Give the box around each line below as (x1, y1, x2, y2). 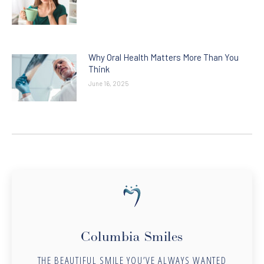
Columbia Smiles (81, 229, 183, 245)
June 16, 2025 (88, 80, 128, 87)
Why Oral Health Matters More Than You (88, 52, 239, 62)
